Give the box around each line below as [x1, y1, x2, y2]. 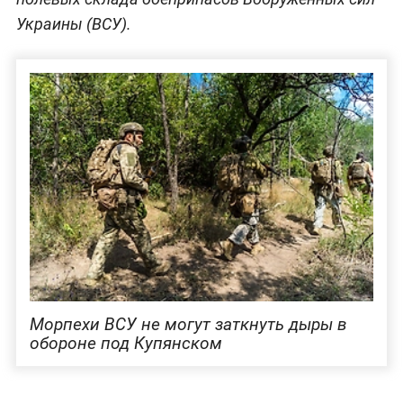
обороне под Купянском [29, 333, 222, 354]
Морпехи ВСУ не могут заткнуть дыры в [29, 314, 347, 336]
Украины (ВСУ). [15, 13, 131, 33]
